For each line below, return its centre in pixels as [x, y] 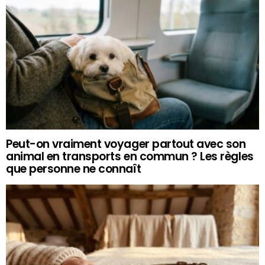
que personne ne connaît [74, 169]
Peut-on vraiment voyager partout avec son [126, 144]
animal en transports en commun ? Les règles [130, 157]
